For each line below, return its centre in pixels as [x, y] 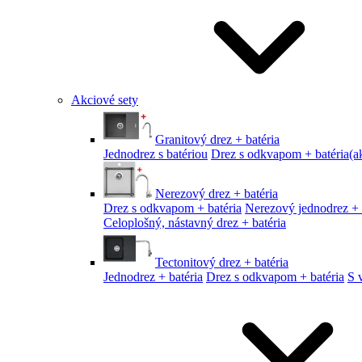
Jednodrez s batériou [156, 154]
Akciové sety [105, 100]
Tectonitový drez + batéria [222, 262]
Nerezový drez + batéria [217, 194]
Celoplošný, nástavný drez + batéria [195, 223]
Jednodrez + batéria [153, 277]
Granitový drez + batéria [217, 139]
